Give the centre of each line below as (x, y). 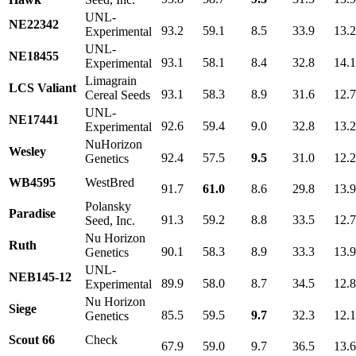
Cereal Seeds (118, 95)
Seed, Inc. (110, 220)
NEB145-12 (40, 277)
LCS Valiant (43, 87)
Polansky (108, 206)
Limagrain (111, 80)
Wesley (27, 151)
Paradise (32, 213)
